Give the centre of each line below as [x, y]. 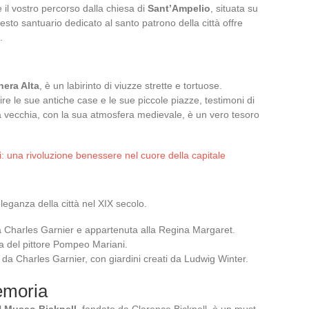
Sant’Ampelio [179, 8]
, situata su [234, 8]
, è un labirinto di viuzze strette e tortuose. [131, 85]
